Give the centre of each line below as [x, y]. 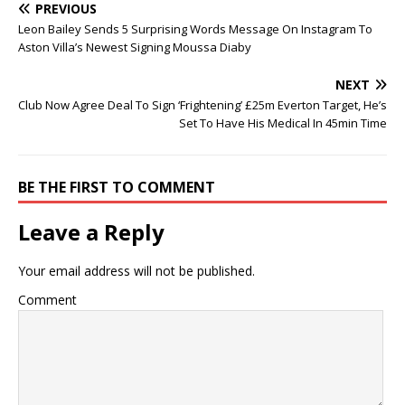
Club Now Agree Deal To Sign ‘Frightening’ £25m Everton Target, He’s [202, 104]
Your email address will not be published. [137, 270]
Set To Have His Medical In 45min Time [283, 122]
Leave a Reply [91, 231]
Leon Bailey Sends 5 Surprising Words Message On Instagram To [195, 28]
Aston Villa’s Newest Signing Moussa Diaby [135, 47]
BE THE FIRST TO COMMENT [117, 187]
